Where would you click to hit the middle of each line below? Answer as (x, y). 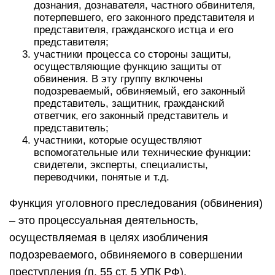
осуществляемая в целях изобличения (109, 238)
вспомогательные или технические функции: (142, 153)
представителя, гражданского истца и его (134, 30)
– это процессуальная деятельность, (104, 220)
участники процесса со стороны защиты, (133, 54)
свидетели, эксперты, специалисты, (121, 165)
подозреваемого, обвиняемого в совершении (126, 255)
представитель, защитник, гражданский (129, 103)
